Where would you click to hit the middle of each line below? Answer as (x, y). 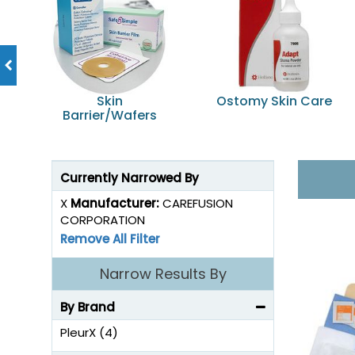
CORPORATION (103, 220)
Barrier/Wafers (110, 115)
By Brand (88, 307)
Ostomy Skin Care (274, 101)
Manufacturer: (116, 203)
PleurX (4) (89, 332)
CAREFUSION (198, 203)
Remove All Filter (110, 239)
